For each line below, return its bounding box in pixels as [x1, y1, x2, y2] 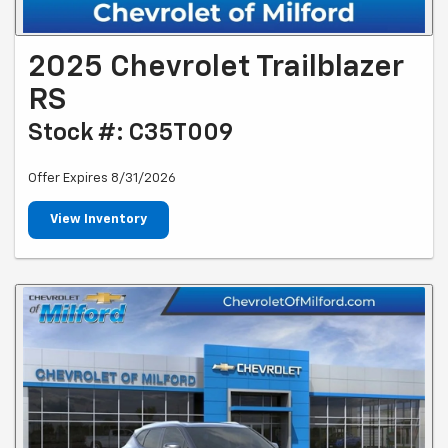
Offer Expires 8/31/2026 [28, 171, 176, 185]
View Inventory [50, 212, 147, 226]
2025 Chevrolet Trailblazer [28, 52, 404, 83]
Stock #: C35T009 [28, 120, 233, 145]
